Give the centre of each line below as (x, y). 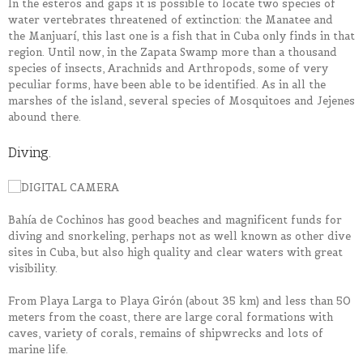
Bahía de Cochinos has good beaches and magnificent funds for (175, 220)
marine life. (38, 349)
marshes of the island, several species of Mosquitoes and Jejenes (181, 101)
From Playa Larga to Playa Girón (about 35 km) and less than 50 (179, 301)
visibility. (33, 268)
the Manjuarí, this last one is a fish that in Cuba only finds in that (181, 36)
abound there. (45, 117)
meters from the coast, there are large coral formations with (171, 317)
